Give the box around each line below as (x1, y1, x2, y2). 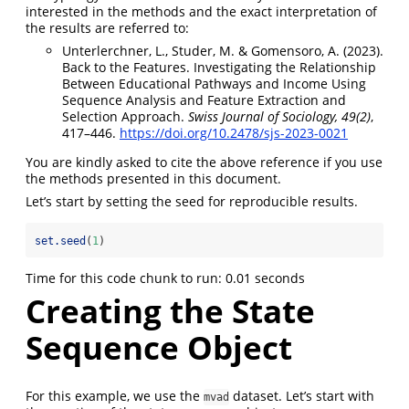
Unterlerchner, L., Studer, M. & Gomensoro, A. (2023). (62, 42, 383, 60)
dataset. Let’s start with (229, 386, 374, 404)
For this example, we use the (26, 386, 204, 404)
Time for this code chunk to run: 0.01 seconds (26, 269, 305, 288)
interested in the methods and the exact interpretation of (26, 3, 377, 21)
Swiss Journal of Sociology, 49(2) (188, 108, 371, 126)
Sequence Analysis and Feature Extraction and (62, 91, 346, 110)
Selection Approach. (62, 108, 188, 126)
